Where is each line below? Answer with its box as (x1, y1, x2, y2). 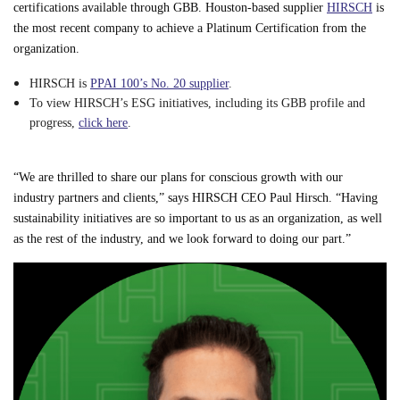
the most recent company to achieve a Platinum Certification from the (13, 21, 366, 35)
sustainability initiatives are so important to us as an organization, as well (13, 211, 382, 225)
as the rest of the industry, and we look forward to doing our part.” (13, 231, 351, 246)
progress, (29, 115, 79, 129)
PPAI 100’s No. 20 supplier (90, 76, 229, 90)
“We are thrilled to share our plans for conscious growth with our (13, 170, 343, 184)
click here (79, 115, 128, 129)
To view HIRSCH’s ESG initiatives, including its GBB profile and (29, 96, 365, 110)
